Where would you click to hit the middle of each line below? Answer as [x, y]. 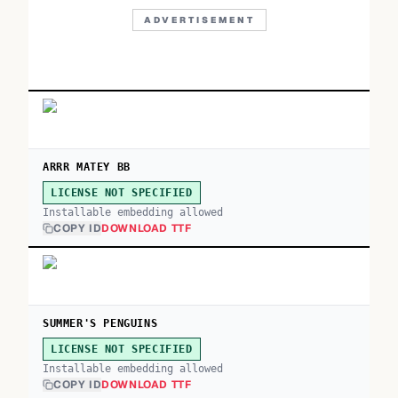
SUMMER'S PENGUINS [100, 323]
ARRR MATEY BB [87, 167]
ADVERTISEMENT [199, 20]
